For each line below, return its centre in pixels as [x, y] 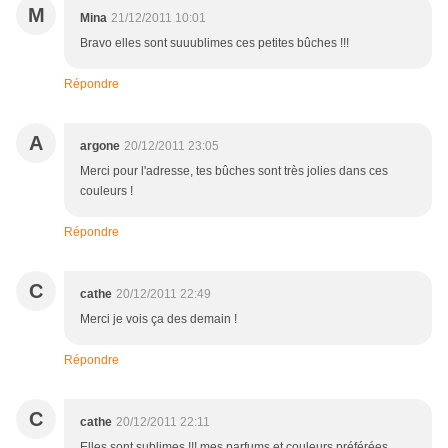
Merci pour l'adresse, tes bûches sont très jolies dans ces [234, 171]
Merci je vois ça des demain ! [158, 319]
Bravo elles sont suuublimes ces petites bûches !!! [214, 43]
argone [100, 146]
